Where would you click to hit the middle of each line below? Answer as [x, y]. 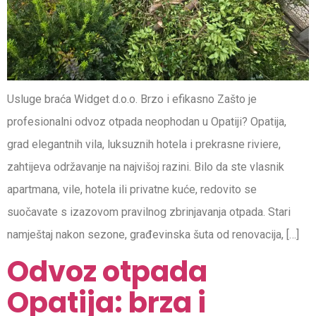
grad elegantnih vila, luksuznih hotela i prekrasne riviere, [144, 144]
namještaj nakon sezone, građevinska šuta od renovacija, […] [153, 234]
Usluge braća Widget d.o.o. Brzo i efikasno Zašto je [132, 99]
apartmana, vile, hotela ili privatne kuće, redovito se [132, 189]
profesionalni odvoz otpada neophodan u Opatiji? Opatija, [147, 121]
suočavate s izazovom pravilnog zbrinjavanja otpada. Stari [149, 212]
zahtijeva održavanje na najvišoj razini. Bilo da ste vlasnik [146, 166]
